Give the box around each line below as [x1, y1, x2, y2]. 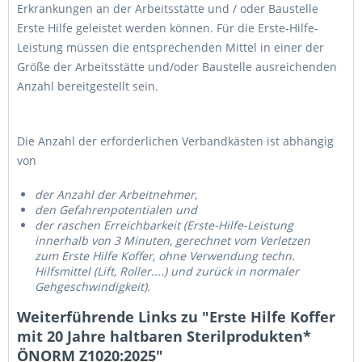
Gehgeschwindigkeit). [35, 279, 150, 294]
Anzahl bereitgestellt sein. [17, 78, 158, 94]
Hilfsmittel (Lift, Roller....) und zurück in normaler [35, 263, 299, 279]
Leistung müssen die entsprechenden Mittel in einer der [17, 40, 324, 55]
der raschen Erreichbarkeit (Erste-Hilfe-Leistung [35, 217, 293, 233]
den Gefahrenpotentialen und [35, 202, 197, 217]
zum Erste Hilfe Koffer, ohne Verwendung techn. [35, 248, 295, 263]
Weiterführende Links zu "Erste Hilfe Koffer [17, 307, 335, 326]
